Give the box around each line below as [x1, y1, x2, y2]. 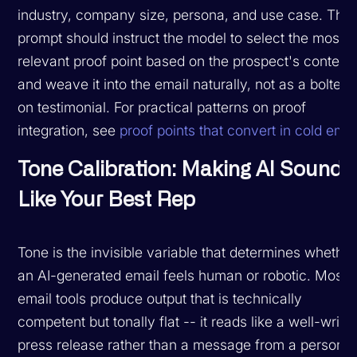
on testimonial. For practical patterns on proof [18, 98, 307, 116]
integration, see [18, 121, 120, 139]
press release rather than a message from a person [18, 335, 345, 353]
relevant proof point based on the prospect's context [18, 52, 351, 69]
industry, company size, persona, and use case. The [18, 6, 352, 23]
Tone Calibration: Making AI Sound [18, 159, 343, 180]
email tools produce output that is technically [18, 289, 303, 307]
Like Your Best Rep [18, 189, 196, 210]
